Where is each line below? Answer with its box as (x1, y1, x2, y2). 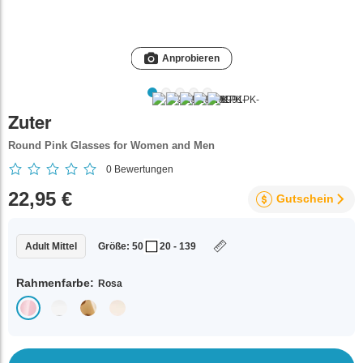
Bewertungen (112, 163, 173, 175)
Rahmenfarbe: (16, 276, 94, 289)
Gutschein (276, 192, 334, 205)
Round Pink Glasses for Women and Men (8, 139, 215, 152)
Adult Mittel (25, 241, 77, 252)
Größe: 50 (98, 241, 143, 252)
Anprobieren (161, 53, 220, 64)
